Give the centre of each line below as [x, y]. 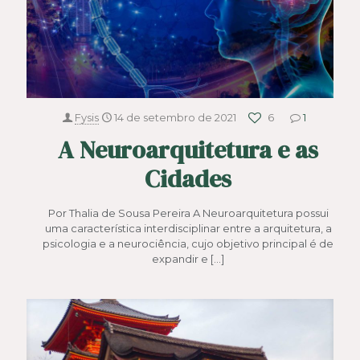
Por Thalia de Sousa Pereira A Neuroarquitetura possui [188, 213]
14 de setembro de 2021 [175, 118]
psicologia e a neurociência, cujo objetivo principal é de [188, 244]
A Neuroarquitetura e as [188, 150]
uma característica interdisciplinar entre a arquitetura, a [188, 229]
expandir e [180, 259]
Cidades [188, 179]
